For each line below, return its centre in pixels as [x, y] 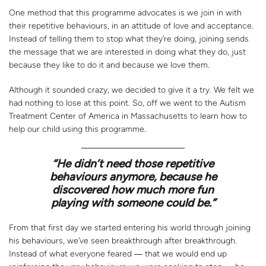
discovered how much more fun [133, 189]
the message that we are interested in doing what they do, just [127, 52]
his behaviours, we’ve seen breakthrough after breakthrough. [123, 240]
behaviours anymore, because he [133, 176]
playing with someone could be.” [133, 202]
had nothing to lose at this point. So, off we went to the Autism [127, 103]
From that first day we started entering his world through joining [130, 227]
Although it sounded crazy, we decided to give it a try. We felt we [132, 90]
